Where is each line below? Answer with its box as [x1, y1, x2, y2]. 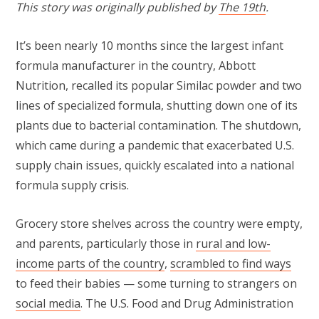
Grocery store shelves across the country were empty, [16, 216, 303, 232]
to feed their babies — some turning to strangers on [16, 276, 297, 292]
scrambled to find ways [170, 256, 291, 272]
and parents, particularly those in [16, 236, 196, 252]
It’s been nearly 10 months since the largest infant [16, 38, 283, 54]
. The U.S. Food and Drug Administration [80, 296, 293, 312]
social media [16, 296, 80, 312]
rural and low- [196, 236, 271, 252]
